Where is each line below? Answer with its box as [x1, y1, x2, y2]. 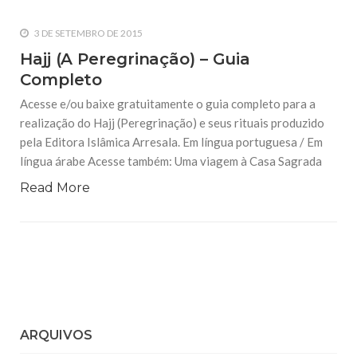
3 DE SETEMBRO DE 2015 [33, 27, 143, 39]
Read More [20, 180, 90, 195]
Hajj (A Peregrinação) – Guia [20, 49, 251, 69]
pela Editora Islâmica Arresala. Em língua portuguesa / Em [20, 135, 323, 149]
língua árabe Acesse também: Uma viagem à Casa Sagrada [20, 154, 322, 168]
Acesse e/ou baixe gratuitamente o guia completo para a [20, 96, 316, 111]
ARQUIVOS [20, 328, 92, 343]
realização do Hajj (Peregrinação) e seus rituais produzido [20, 116, 324, 130]
